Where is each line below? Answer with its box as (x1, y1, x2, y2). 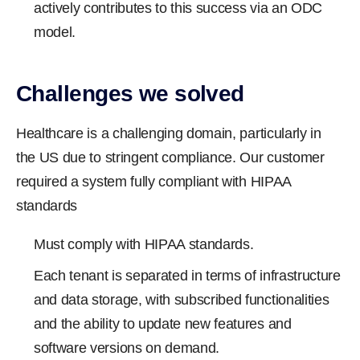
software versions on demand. (34, 340, 220, 356)
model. (34, 24, 76, 40)
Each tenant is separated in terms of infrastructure (34, 268, 341, 284)
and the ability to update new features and (34, 316, 292, 332)
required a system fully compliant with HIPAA (16, 174, 291, 190)
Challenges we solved (16, 81, 244, 106)
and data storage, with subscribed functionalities (34, 292, 329, 308)
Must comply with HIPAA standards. (34, 236, 254, 252)
